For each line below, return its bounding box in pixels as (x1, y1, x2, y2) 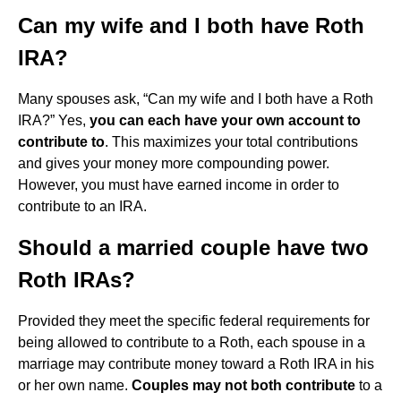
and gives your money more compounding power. (18, 156, 329, 171)
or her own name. (18, 378, 132, 393)
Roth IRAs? (18, 268, 135, 292)
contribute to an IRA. (18, 199, 147, 214)
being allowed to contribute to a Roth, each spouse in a (18, 335, 365, 350)
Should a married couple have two (18, 235, 369, 260)
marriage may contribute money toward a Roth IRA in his (18, 356, 374, 371)
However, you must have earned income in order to (18, 177, 339, 192)
